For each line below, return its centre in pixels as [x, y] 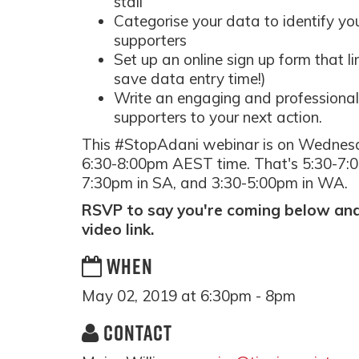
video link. [118, 229]
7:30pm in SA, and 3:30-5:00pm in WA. [215, 183]
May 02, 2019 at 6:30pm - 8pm [189, 296]
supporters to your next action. [218, 117]
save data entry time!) [190, 79]
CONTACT [136, 333]
